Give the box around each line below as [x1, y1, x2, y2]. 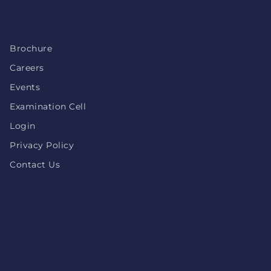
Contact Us [10, 159, 60, 170]
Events [10, 82, 40, 93]
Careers [10, 62, 44, 73]
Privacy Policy [10, 140, 74, 151]
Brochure [10, 43, 52, 54]
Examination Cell [10, 101, 86, 112]
